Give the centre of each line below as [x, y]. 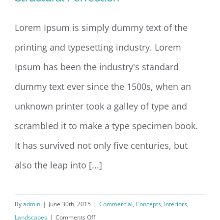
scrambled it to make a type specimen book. [106, 125]
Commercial [116, 204]
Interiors [176, 204]
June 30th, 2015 [70, 204]
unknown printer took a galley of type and [101, 106]
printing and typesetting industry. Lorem [98, 47]
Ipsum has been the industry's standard [97, 67]
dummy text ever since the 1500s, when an [103, 86]
